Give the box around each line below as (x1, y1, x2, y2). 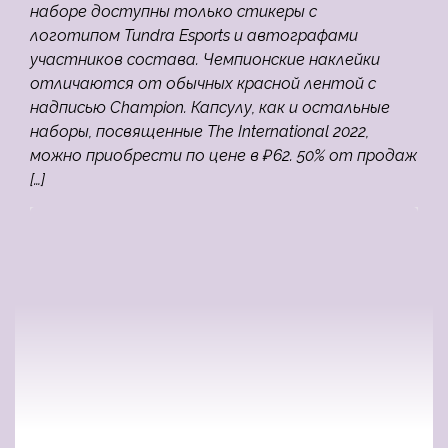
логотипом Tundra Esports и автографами (30, 26, 358, 45)
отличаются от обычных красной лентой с (30, 74, 376, 93)
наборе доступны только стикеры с (30, 2, 317, 21)
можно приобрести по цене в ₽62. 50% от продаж (30, 146, 417, 165)
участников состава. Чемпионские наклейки (30, 50, 380, 69)
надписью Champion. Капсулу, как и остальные (30, 98, 390, 117)
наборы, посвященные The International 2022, (30, 122, 369, 141)
